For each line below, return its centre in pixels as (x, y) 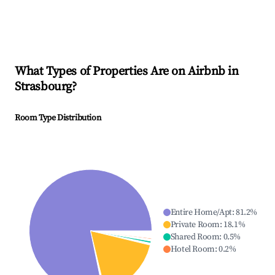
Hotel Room (192, 250)
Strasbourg (43, 87)
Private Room (195, 225)
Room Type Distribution (58, 118)
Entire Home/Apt (201, 213)
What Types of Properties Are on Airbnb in (127, 72)
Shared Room (195, 237)
